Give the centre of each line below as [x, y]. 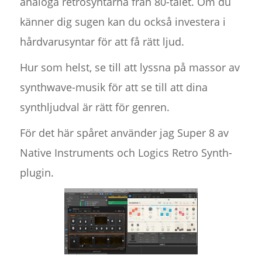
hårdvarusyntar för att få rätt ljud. [102, 42]
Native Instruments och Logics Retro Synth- [126, 153]
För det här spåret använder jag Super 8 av [124, 133]
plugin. [37, 173]
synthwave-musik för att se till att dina [113, 87]
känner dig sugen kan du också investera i [123, 22]
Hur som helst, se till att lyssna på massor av [130, 68]
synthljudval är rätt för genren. [94, 107]
